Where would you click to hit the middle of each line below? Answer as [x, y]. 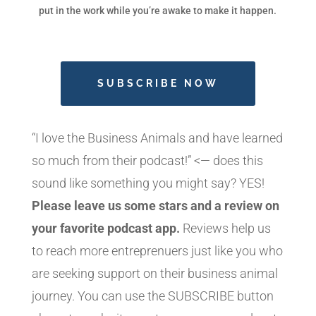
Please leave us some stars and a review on [155, 206]
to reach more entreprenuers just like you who [157, 251]
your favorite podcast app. [105, 229]
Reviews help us [225, 229]
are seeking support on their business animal [154, 274]
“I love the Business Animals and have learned [157, 138]
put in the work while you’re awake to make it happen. [158, 11]
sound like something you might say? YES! [148, 183]
